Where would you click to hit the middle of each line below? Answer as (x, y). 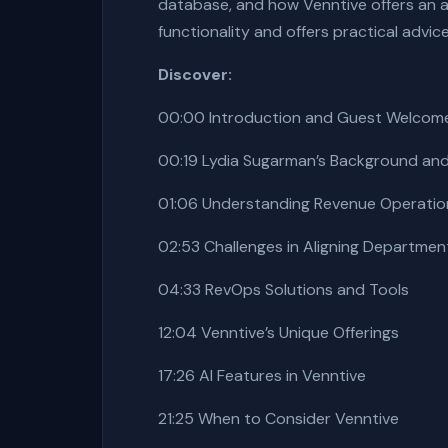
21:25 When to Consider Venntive (278, 418)
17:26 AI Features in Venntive (262, 375)
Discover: (195, 74)
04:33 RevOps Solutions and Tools (283, 289)
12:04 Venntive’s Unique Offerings (278, 332)
